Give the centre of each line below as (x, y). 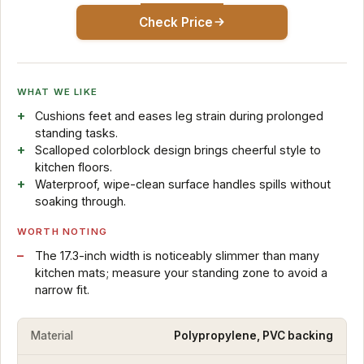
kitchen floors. (73, 167)
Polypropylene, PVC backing (253, 336)
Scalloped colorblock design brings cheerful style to (178, 149)
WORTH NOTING (62, 231)
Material (52, 336)
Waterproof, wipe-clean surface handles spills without (182, 184)
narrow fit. (62, 289)
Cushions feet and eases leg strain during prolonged (179, 115)
